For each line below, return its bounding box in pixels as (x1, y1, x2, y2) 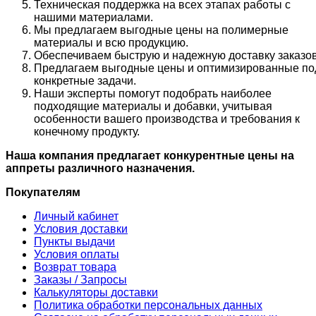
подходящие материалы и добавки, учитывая (34, 99, 272, 112)
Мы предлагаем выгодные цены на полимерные (34, 23, 288, 36)
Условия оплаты (34, 248, 119, 260)
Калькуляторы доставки (34, 286, 158, 298)
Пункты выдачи (34, 235, 115, 248)
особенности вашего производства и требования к (34, 112, 300, 125)
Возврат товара (34, 260, 116, 273)
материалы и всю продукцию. (34, 36, 188, 49)
